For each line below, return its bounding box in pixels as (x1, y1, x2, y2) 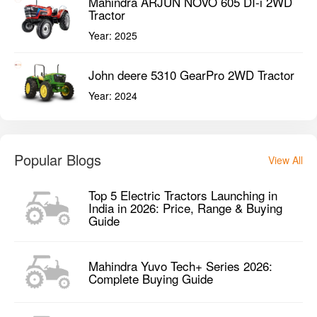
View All (268, 153, 303, 168)
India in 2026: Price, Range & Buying (88, 199, 282, 217)
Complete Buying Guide (88, 269, 213, 287)
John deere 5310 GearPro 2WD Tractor (88, 65, 294, 83)
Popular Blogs (14, 149, 101, 171)
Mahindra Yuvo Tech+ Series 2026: (88, 256, 272, 275)
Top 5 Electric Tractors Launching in (88, 186, 277, 204)
